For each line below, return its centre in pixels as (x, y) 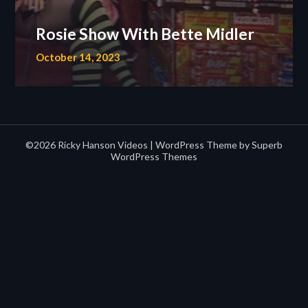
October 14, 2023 (78, 57)
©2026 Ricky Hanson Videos (88, 145)
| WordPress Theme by (201, 145)
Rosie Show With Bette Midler (145, 34)
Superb (267, 145)
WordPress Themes (154, 156)
